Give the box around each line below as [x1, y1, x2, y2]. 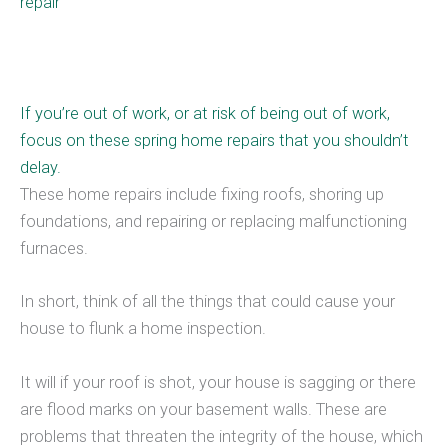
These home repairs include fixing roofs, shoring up [20, 185, 384, 205]
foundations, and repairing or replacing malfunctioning [20, 212, 407, 232]
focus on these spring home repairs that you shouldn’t [20, 131, 409, 151]
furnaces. [20, 239, 88, 259]
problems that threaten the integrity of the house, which [20, 426, 423, 446]
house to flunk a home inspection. [20, 319, 266, 339]
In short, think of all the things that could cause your [20, 292, 395, 312]
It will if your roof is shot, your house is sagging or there [20, 372, 416, 392]
